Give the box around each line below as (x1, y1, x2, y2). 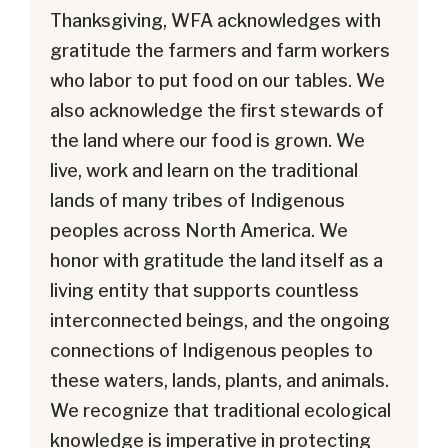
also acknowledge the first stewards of (50, 99, 384, 121)
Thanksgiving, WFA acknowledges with (50, 9, 381, 31)
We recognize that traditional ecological (50, 399, 391, 421)
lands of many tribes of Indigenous (50, 189, 345, 211)
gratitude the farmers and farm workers (50, 39, 390, 61)
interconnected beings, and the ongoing (50, 309, 390, 331)
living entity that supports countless (50, 279, 359, 301)
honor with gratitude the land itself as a (50, 249, 383, 271)
